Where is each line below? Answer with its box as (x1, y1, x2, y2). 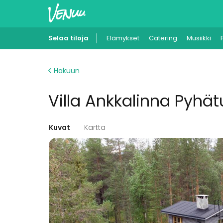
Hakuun (52, 66, 80, 76)
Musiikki (187, 33, 211, 43)
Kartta (84, 122, 106, 132)
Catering (149, 33, 177, 43)
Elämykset (107, 33, 139, 43)
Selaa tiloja (48, 33, 89, 43)
